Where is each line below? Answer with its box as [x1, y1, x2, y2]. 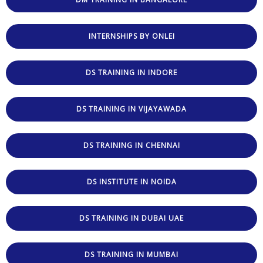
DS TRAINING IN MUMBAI [85, 249, 178, 259]
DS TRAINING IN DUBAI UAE [79, 213, 184, 223]
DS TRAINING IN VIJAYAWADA [76, 103, 187, 114]
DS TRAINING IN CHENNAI [83, 140, 180, 150]
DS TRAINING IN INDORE [86, 67, 177, 77]
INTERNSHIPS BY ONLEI [88, 31, 175, 41]
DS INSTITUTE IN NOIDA [86, 176, 177, 187]
